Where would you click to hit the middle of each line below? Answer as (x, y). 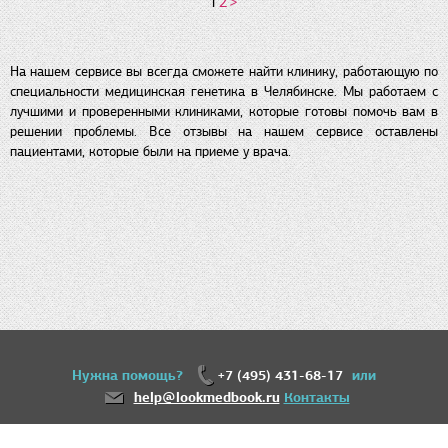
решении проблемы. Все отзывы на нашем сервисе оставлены (224, 132)
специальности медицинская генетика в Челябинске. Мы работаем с (224, 92)
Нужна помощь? (129, 375)
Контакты (316, 397)
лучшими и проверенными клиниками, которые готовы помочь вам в (224, 112)
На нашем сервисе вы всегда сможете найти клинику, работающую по (224, 72)
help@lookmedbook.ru (206, 397)
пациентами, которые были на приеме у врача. (150, 152)
